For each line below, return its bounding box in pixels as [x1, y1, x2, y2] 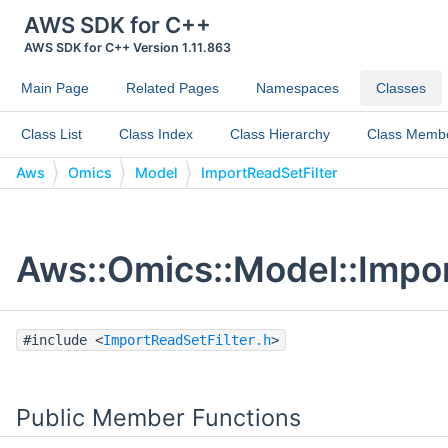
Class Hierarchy [230, 126, 330, 142]
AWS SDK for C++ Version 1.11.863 [23, 40, 231, 55]
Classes [376, 80, 426, 96]
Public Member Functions [16, 402, 301, 432]
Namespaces [256, 80, 339, 96]
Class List [21, 126, 82, 142]
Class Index [119, 126, 193, 142]
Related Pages [126, 80, 219, 96]
